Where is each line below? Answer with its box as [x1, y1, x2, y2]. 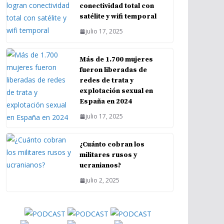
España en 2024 [79, 97, 132, 106]
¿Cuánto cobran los [79, 140, 144, 149]
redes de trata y [79, 76, 133, 85]
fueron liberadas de [79, 65, 147, 74]
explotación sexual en [79, 86, 153, 95]
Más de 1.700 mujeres [79, 55, 153, 64]
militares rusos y [79, 150, 137, 159]
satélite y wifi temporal [79, 12, 156, 21]
